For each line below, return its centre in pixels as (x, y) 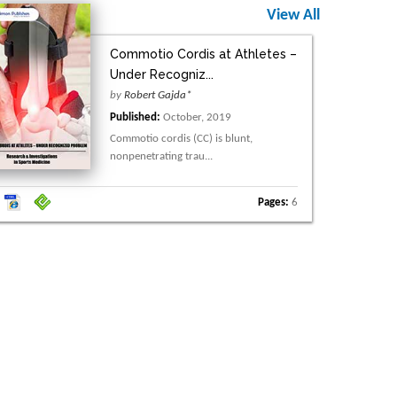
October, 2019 (195, 118)
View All (293, 16)
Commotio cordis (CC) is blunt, (181, 139)
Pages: (274, 202)
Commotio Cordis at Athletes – (203, 54)
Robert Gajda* (157, 96)
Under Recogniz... (161, 75)
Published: (135, 118)
